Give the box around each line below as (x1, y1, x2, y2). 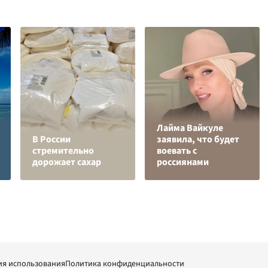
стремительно (32, 144, 94, 158)
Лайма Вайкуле (157, 121, 223, 135)
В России (32, 133, 71, 147)
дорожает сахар (32, 156, 101, 169)
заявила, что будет (157, 133, 239, 147)
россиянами (157, 156, 209, 169)
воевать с (157, 144, 197, 158)
